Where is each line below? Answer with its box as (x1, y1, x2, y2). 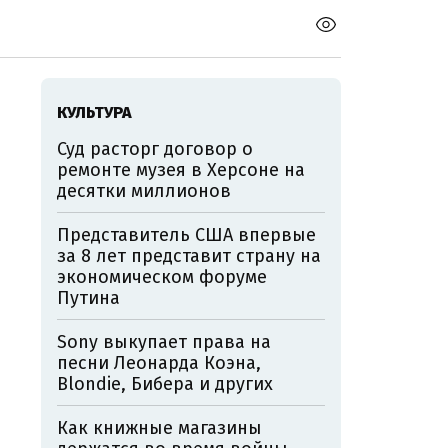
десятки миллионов (57, 179, 231, 202)
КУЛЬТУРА (57, 102, 132, 122)
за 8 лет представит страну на (57, 244, 321, 267)
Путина (57, 286, 120, 309)
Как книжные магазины (57, 416, 262, 439)
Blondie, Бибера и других (57, 372, 273, 395)
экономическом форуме (57, 265, 267, 288)
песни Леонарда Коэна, (57, 351, 261, 374)
